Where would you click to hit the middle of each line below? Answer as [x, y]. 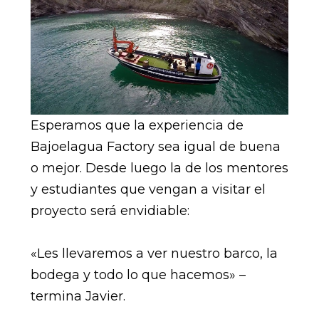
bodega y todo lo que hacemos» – [138, 274]
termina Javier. [78, 296]
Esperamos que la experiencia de [137, 125]
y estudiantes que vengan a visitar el [148, 189]
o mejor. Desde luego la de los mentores [159, 168]
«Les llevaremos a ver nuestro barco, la [154, 253]
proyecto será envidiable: [110, 210]
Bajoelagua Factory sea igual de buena [155, 146]
